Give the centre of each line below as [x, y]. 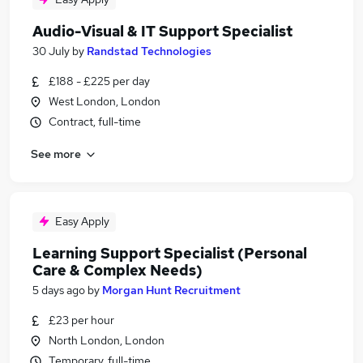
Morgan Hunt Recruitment [171, 290]
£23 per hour [81, 320]
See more [56, 154]
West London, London [105, 101]
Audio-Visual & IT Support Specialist [162, 31]
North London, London [107, 340]
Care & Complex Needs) [117, 270]
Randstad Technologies [149, 51]
